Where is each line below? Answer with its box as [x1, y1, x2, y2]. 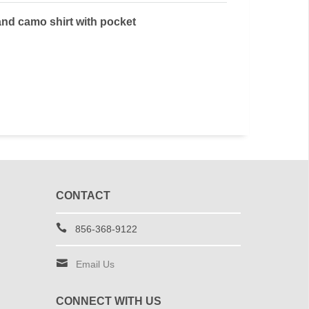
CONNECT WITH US [55, 295, 161, 307]
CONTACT [55, 190, 110, 201]
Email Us [75, 259, 114, 270]
